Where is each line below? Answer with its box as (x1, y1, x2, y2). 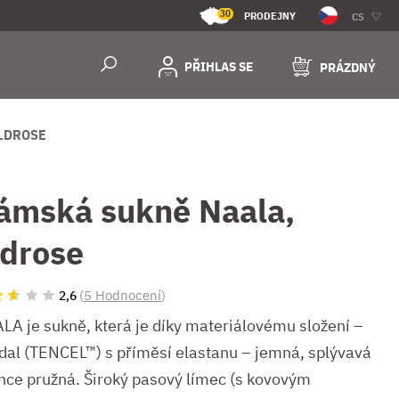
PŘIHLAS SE (184, 57, 253, 75)
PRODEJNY (244, 8, 296, 22)
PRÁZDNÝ (320, 59, 376, 77)
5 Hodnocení (84, 287, 161, 304)
